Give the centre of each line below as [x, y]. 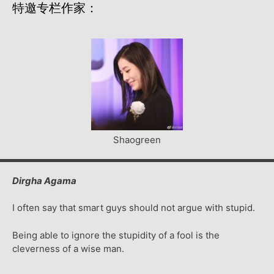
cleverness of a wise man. [68, 248]
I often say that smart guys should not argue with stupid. [134, 208]
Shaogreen [137, 139]
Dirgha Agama [44, 180]
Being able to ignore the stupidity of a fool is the [116, 235]
